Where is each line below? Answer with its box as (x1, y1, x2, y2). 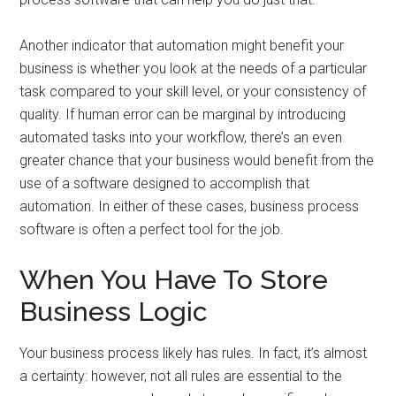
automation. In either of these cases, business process (19, 198, 360, 215)
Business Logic (19, 296, 209, 327)
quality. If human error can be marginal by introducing (19, 106, 346, 123)
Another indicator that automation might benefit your (19, 37, 345, 54)
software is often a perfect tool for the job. (19, 221, 285, 238)
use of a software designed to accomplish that (19, 175, 310, 192)
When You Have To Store (19, 264, 329, 295)
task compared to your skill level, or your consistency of (19, 83, 367, 100)
